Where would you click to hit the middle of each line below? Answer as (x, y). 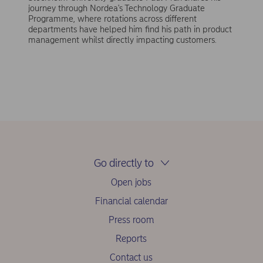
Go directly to (124, 163)
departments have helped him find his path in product (130, 29)
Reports (131, 239)
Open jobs (131, 183)
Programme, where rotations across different (112, 18)
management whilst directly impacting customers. (122, 40)
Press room (131, 220)
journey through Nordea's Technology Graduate (116, 8)
